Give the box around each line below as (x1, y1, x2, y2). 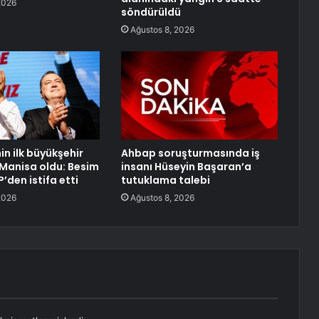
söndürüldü (120, 5, 181, 20)
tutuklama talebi (120, 173, 210, 188)
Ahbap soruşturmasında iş (120, 146, 260, 161)
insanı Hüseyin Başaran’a (120, 159, 251, 174)
